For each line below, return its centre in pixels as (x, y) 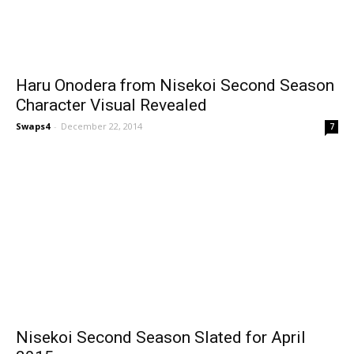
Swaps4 (33, 126)
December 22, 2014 (102, 126)
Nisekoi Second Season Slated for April (161, 337)
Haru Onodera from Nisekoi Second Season (175, 86)
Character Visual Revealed (111, 105)
